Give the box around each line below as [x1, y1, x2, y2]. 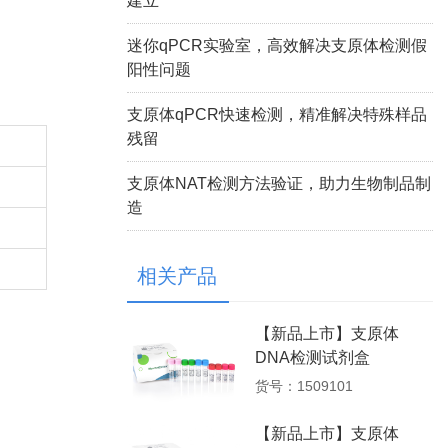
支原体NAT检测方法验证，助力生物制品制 [127, 174, 431, 192]
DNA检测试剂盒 [254, 348, 370, 366]
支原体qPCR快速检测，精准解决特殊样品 [127, 105, 427, 123]
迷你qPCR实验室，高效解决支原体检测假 [127, 36, 427, 54]
